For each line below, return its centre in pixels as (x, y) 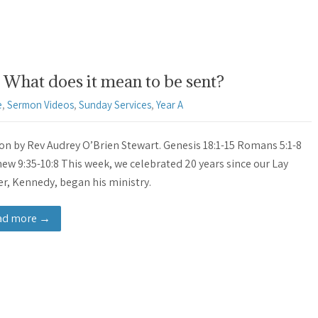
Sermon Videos (40, 105)
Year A (170, 105)
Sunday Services (115, 105)
